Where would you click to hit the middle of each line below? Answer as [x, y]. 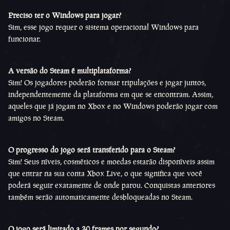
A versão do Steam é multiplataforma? [70, 71]
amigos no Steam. [36, 118]
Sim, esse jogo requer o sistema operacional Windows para [103, 27]
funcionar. [24, 39]
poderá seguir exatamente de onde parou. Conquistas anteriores [112, 185]
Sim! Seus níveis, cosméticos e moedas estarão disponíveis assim [111, 161]
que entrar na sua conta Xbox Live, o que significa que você [105, 173]
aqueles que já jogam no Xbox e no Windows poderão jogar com [113, 106]
